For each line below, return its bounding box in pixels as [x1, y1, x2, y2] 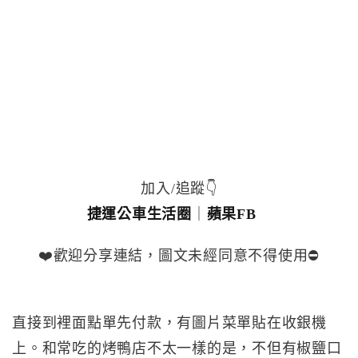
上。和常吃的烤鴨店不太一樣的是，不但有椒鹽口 [12, 340, 342, 356]
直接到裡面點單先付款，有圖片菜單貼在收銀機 [12, 315, 327, 331]
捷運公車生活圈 [86, 206, 192, 222]
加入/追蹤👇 [141, 181, 217, 197]
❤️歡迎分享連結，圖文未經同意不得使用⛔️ [38, 248, 320, 264]
